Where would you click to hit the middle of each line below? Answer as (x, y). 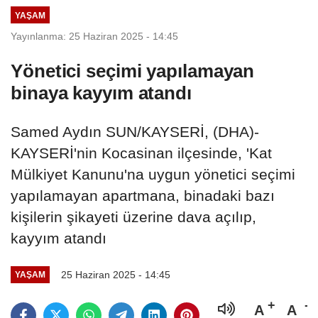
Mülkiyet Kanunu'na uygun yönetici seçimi (153, 174)
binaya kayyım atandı (101, 93)
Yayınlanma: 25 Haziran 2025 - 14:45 (94, 36)
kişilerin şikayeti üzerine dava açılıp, (133, 216)
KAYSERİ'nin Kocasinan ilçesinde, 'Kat (141, 153)
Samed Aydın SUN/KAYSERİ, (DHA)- (135, 131)
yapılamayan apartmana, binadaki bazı (143, 195)
